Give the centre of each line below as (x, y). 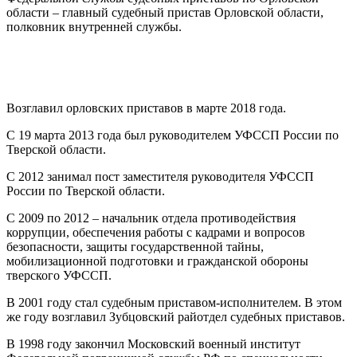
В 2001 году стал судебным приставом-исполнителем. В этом (174, 303)
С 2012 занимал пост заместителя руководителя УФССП (160, 177)
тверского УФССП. (59, 276)
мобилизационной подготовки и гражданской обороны (157, 261)
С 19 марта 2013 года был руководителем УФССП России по (173, 135)
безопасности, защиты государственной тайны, (135, 247)
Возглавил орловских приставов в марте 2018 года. (146, 108)
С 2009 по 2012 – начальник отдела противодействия (151, 218)
